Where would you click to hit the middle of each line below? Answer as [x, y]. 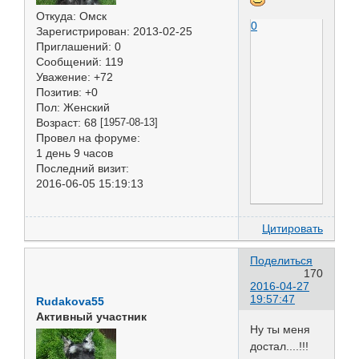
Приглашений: [74, 46]
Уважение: [63, 77]
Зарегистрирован [81, 31]
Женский [85, 107]
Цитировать [292, 228]
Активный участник [91, 316]
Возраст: [58, 123]
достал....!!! [279, 346]
